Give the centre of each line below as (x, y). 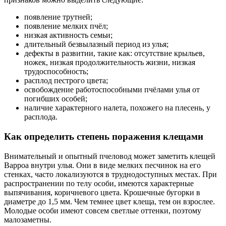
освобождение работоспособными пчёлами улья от (112, 90)
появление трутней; (58, 17)
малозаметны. (28, 219)
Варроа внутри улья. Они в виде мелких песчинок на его (102, 165)
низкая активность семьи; (68, 35)
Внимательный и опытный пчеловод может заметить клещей (110, 156)
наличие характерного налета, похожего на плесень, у (117, 108)
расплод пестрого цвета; (66, 81)
